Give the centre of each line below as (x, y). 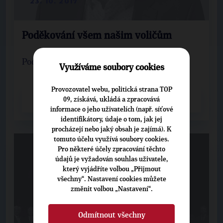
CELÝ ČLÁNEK (58, 99)
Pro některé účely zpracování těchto (111, 149)
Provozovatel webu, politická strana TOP (111, 89)
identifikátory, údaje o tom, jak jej (111, 119)
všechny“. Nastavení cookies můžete (111, 179)
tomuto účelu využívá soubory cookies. (111, 139)
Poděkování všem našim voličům (97, 36)
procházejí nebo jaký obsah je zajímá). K (111, 129)
